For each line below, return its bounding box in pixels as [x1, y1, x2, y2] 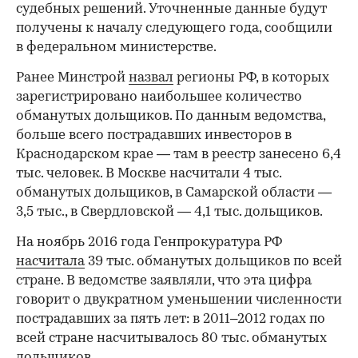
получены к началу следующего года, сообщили [16, 21, 332, 35]
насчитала [16, 254, 85, 268]
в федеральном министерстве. [16, 40, 217, 54]
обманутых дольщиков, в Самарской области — [16, 185, 332, 200]
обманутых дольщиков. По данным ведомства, [16, 109, 325, 123]
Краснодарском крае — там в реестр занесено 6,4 [16, 147, 341, 161]
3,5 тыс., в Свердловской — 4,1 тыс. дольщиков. [16, 205, 323, 219]
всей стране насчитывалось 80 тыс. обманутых [16, 331, 327, 345]
